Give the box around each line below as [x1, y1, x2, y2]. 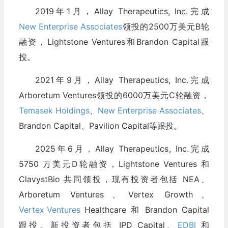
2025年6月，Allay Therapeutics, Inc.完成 [35, 144, 209, 154]
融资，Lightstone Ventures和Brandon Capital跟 [18, 37, 209, 47]
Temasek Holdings [18, 105, 90, 116]
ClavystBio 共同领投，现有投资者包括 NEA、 [18, 174, 209, 185]
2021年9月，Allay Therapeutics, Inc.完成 [35, 75, 209, 85]
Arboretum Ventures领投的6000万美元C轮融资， [18, 90, 209, 101]
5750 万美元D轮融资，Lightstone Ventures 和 [18, 159, 209, 169]
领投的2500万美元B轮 [122, 21, 209, 32]
